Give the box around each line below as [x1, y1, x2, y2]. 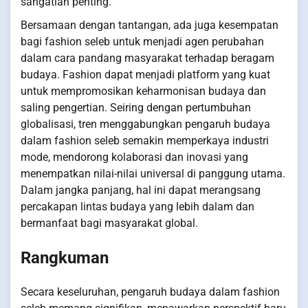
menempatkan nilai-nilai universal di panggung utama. [21, 167, 285, 181]
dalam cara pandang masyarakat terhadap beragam [21, 52, 274, 65]
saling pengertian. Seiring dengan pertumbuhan [21, 101, 251, 115]
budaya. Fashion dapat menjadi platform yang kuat [21, 68, 270, 82]
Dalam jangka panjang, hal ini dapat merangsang [21, 184, 261, 197]
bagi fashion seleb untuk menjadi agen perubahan [21, 35, 264, 49]
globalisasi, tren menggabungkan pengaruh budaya [21, 118, 270, 131]
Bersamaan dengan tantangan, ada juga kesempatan [21, 19, 278, 32]
